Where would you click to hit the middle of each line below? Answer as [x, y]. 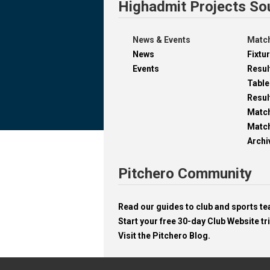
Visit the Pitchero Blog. [164, 235]
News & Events [162, 39]
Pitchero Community [185, 173]
